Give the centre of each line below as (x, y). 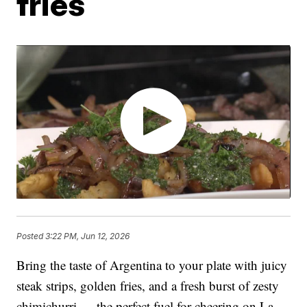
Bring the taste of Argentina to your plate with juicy (152, 265)
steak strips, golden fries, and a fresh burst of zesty (148, 286)
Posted (31, 236)
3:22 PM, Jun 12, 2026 (88, 236)
